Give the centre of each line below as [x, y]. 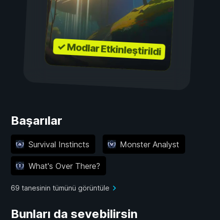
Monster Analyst [150, 144]
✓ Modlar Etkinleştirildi [109, 49]
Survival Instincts [59, 144]
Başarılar [37, 121]
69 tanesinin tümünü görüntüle [60, 188]
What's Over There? [64, 166]
